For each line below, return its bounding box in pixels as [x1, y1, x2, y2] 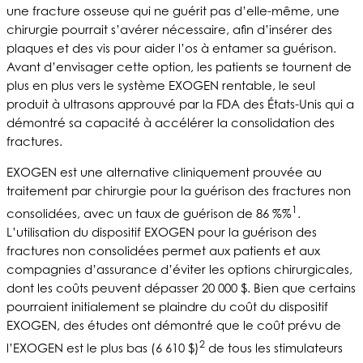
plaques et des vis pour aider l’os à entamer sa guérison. [6, 40, 336, 56]
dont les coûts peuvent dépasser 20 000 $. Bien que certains [6, 280, 356, 296]
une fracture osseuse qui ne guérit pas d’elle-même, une [6, 2, 340, 19]
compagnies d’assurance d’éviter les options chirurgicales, [6, 261, 352, 277]
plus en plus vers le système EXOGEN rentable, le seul [6, 77, 315, 93]
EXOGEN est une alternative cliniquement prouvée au [6, 164, 322, 180]
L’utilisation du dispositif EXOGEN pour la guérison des [6, 224, 317, 240]
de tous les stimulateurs [205, 340, 343, 356]
